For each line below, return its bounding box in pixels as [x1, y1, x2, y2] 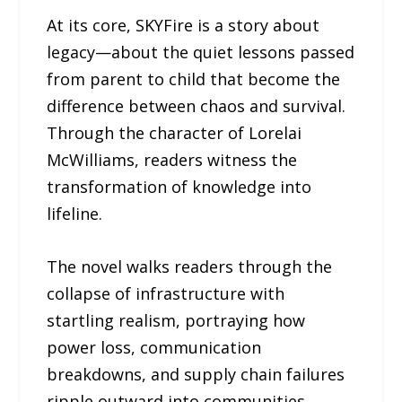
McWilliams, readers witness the [47, 148, 298, 170]
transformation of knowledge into [47, 175, 312, 197]
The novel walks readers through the [47, 255, 333, 277]
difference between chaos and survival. [47, 94, 346, 117]
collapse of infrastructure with [47, 282, 285, 304]
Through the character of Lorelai [47, 121, 302, 144]
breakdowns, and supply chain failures [47, 363, 345, 385]
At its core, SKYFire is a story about [47, 13, 320, 36]
